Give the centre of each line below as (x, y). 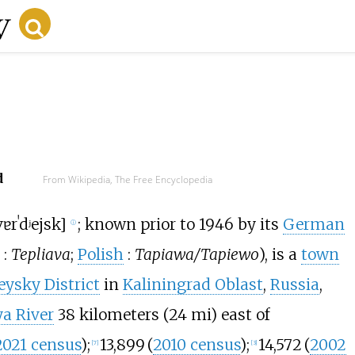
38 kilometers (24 (122, 315)
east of (243, 315)
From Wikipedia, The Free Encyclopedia (127, 179)
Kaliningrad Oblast (193, 285)
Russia (294, 285)
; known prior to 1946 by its (180, 225)
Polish (100, 255)
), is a (280, 255)
